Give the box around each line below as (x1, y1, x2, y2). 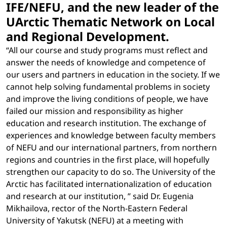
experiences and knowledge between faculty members (6, 129, 216, 141)
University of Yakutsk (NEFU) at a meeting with (6, 214, 183, 226)
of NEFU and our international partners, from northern (6, 141, 217, 153)
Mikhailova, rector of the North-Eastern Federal (6, 202, 187, 214)
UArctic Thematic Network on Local (6, 13, 215, 30)
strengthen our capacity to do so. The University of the (6, 166, 215, 177)
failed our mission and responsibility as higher (6, 105, 183, 117)
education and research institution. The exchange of (6, 117, 206, 129)
